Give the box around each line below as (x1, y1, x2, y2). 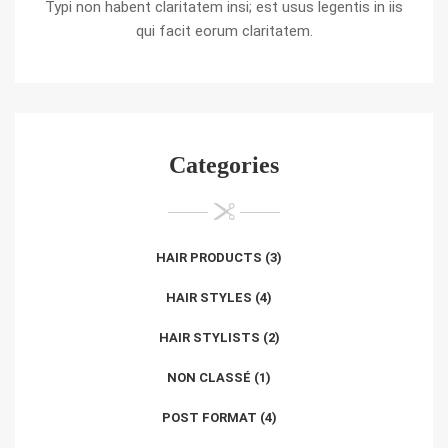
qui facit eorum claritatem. (135, 22, 313, 40)
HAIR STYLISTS (158, 330, 260, 345)
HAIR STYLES (166, 290, 252, 305)
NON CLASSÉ (167, 370, 251, 385)
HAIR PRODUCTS (156, 250, 262, 265)
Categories (169, 152, 279, 178)
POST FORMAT (161, 410, 257, 425)
